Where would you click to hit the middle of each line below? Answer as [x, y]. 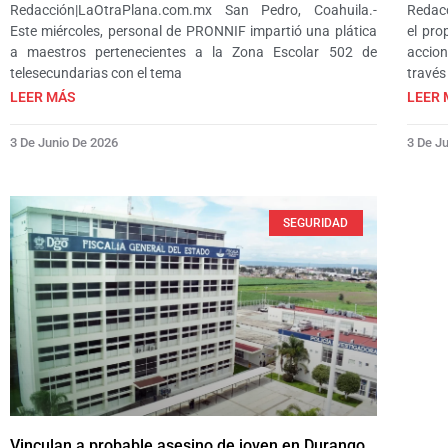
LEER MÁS [43, 97]
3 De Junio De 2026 [64, 143]
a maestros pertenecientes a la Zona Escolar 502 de [193, 52]
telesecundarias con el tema [96, 73]
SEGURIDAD [316, 223]
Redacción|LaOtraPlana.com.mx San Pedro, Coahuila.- [193, 10]
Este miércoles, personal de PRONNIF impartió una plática [193, 31]
